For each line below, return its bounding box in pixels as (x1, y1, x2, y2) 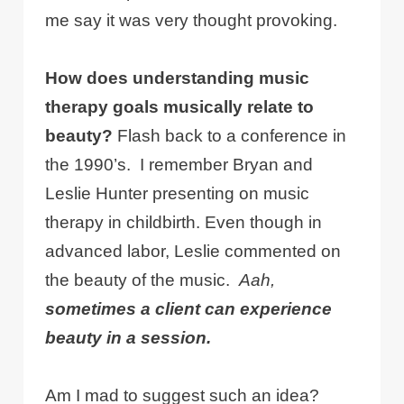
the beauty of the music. (45, 271, 240, 290)
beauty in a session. (45, 328, 212, 348)
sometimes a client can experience (45, 299, 333, 319)
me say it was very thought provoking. (45, 11, 338, 31)
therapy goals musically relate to (45, 97, 315, 117)
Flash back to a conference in (113, 126, 347, 146)
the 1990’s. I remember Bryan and (45, 155, 314, 175)
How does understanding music (45, 69, 310, 88)
